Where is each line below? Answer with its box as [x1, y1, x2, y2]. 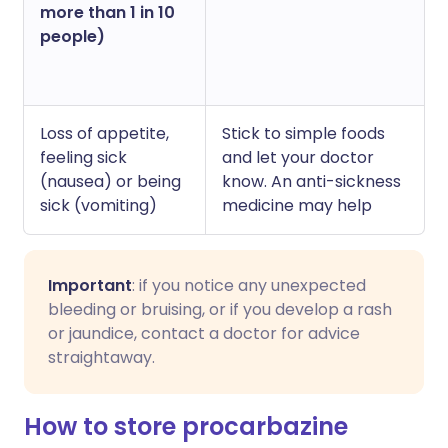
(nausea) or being [40, 170, 181, 193]
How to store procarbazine [24, 410, 348, 443]
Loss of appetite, [40, 122, 169, 145]
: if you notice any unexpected [132, 274, 366, 297]
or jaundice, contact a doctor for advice [48, 322, 360, 345]
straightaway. [48, 346, 155, 369]
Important [48, 274, 132, 297]
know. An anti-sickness [222, 170, 401, 193]
